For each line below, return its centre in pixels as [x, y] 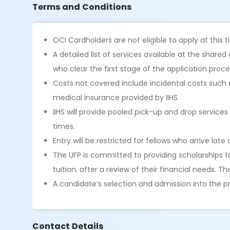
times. [64, 126]
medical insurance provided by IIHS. [116, 98]
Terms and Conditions [82, 7]
